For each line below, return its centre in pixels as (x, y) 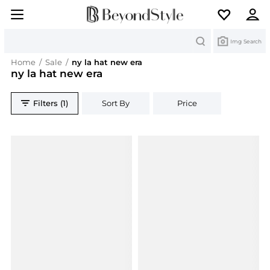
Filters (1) (51, 103)
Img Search (246, 41)
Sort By (116, 103)
